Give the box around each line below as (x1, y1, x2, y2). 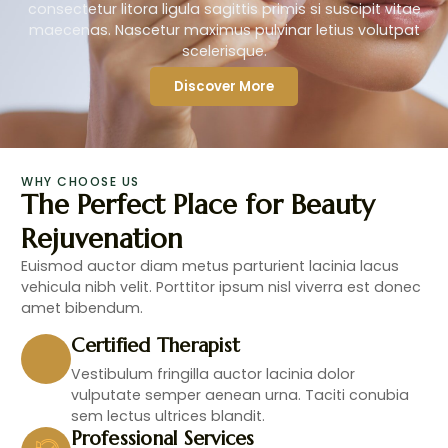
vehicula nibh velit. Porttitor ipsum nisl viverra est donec (21, 277, 422, 298)
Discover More (174, 76, 274, 96)
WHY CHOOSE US (21, 173, 140, 191)
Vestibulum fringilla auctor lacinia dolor (71, 363, 356, 384)
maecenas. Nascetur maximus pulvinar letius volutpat (28, 20, 420, 41)
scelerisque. (181, 41, 267, 62)
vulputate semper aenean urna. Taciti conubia (71, 384, 410, 405)
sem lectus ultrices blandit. (71, 405, 266, 426)
